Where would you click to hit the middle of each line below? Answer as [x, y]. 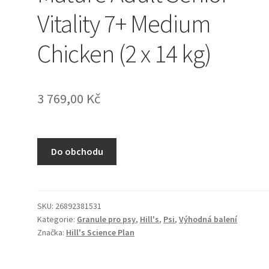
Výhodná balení [208, 219]
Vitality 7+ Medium [124, 24]
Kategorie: [57, 219]
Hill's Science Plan [101, 232]
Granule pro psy [107, 219]
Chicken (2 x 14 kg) [125, 54]
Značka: [52, 232]
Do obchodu [77, 152]
